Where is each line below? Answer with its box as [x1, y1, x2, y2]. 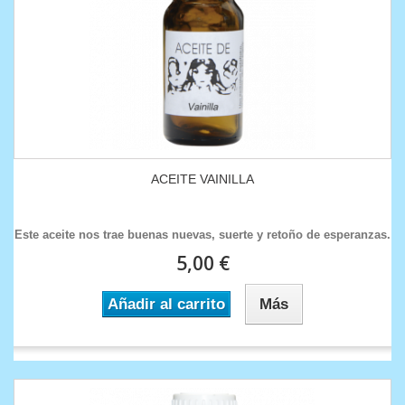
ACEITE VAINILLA [151, 172, 254, 187]
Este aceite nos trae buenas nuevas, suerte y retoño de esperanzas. [14, 228, 391, 242]
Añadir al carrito [108, 296, 225, 314]
